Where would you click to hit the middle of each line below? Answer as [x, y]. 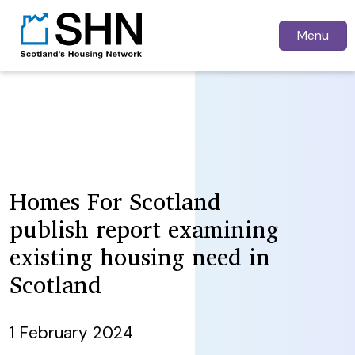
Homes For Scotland [115, 201]
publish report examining [144, 229]
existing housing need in [140, 256]
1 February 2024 [71, 332]
